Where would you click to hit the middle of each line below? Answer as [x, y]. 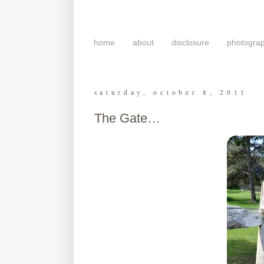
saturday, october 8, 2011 [171, 92]
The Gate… [127, 118]
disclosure [190, 43]
